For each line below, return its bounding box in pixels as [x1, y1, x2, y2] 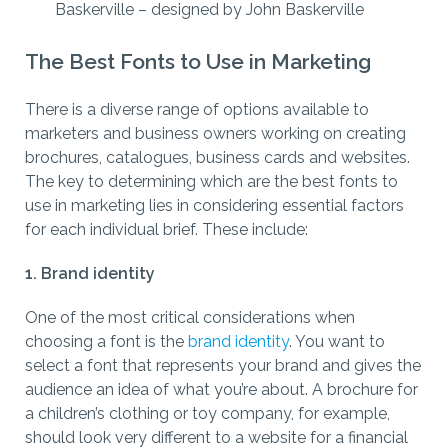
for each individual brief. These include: [25, 220, 308, 240]
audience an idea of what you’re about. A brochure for [25, 380, 418, 400]
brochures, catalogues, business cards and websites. [25, 148, 410, 168]
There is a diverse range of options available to [25, 100, 369, 120]
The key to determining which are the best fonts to [25, 172, 398, 192]
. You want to [289, 332, 385, 352]
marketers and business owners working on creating [25, 124, 406, 144]
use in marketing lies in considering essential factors [25, 196, 404, 216]
